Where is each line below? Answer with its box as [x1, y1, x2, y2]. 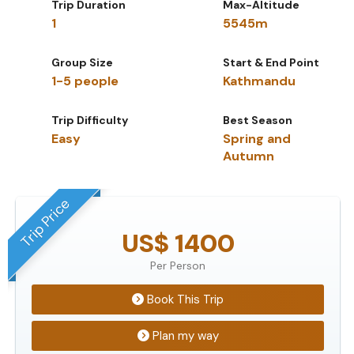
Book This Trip [144, 291, 224, 307]
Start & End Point [223, 55, 319, 70]
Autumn [223, 147, 274, 164]
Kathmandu [223, 72, 296, 89]
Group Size [51, 55, 113, 70]
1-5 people [51, 72, 119, 89]
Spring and [223, 130, 291, 147]
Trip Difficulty [51, 112, 128, 127]
